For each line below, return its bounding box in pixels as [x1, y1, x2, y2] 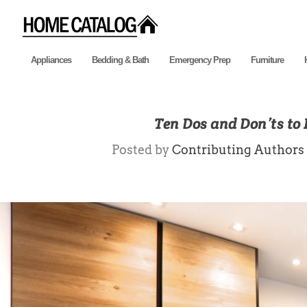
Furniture [251, 54, 284, 65]
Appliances [31, 54, 71, 65]
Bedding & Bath [92, 54, 149, 65]
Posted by [111, 142, 172, 157]
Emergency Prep [169, 54, 230, 65]
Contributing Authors [171, 142, 304, 157]
